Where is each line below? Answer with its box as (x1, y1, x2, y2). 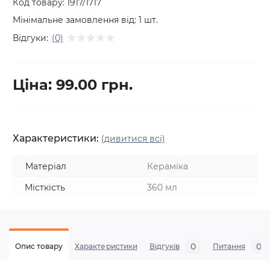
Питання (212, 242, 246, 251)
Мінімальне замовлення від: (13, 14, 136, 25)
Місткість (25, 182, 65, 193)
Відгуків (149, 242, 180, 251)
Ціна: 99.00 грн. (13, 76, 133, 93)
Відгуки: (13, 32, 48, 43)
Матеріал (25, 161, 66, 172)
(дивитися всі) (101, 133, 165, 144)
